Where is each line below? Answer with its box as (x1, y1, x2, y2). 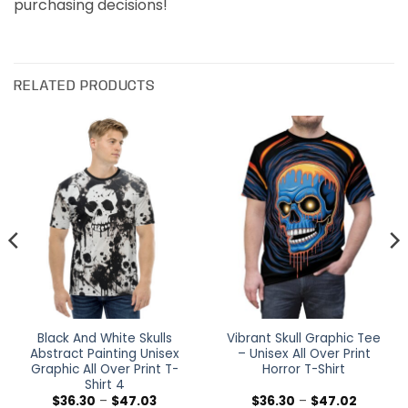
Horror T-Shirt (262, 360, 345, 378)
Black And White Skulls (36, 329, 172, 347)
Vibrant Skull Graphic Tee (227, 329, 381, 347)
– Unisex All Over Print (237, 344, 371, 362)
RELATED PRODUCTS (14, 77, 156, 94)
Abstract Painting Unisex (29, 344, 179, 362)
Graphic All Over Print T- (30, 360, 178, 378)
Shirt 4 (84, 375, 125, 393)
